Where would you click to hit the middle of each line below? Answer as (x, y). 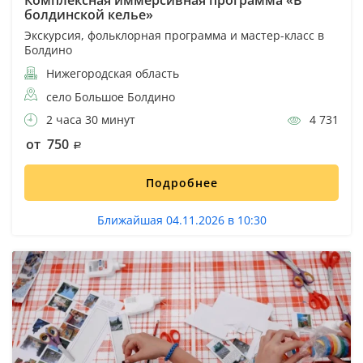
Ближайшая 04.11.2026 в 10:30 (181, 220)
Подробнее (181, 182)
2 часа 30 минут (89, 119)
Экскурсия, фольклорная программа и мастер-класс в (174, 35)
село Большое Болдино (111, 96)
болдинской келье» (89, 14)
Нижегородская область (111, 73)
